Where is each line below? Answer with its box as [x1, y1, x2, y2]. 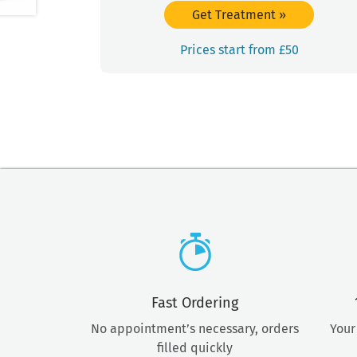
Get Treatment [192, 6, 279, 22]
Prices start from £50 [179, 42, 299, 58]
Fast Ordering [151, 294, 238, 312]
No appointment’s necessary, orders [91, 321, 299, 337]
